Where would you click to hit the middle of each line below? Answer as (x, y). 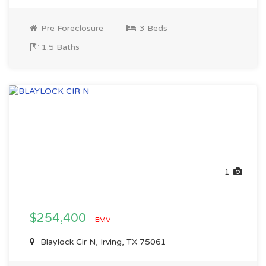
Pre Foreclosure (71, 28)
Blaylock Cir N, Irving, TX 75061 (102, 242)
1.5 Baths (59, 47)
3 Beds (152, 28)
